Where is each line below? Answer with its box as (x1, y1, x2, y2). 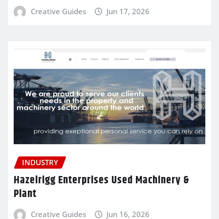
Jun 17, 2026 (107, 6, 150, 17)
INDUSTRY (22, 157, 58, 168)
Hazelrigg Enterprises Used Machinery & (14, 172, 189, 189)
